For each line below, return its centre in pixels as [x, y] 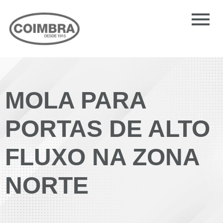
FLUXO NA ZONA [102, 157]
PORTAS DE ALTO [108, 129]
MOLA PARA [75, 101]
